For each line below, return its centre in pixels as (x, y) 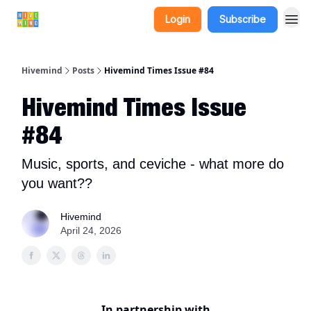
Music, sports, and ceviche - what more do (153, 164)
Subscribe (243, 19)
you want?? (57, 183)
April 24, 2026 (91, 230)
